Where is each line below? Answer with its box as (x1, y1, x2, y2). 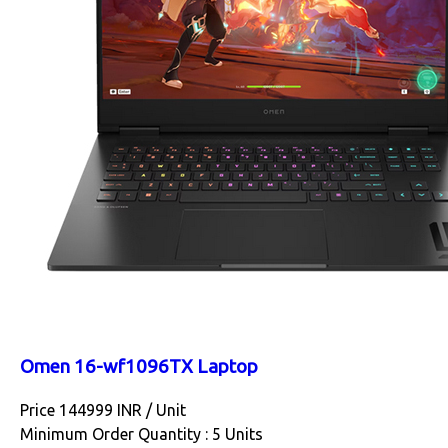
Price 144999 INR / (20, 401, 156, 420)
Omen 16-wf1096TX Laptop (20, 356, 258, 378)
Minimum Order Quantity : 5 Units (20, 425, 263, 444)
